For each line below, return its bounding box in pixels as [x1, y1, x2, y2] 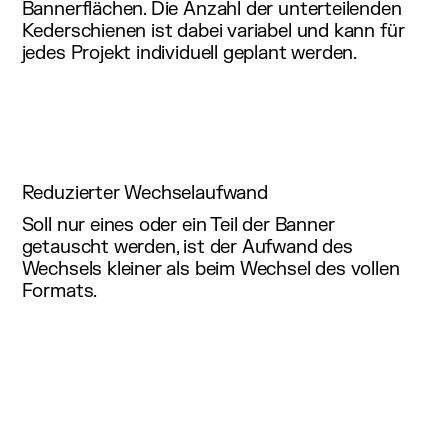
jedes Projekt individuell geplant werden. [21, 41, 358, 66]
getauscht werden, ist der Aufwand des [21, 235, 353, 260]
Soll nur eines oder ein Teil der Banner [21, 213, 335, 238]
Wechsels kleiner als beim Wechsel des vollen [21, 257, 400, 282]
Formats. [21, 279, 98, 304]
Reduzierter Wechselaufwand [21, 180, 268, 205]
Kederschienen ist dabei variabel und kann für [21, 19, 405, 44]
